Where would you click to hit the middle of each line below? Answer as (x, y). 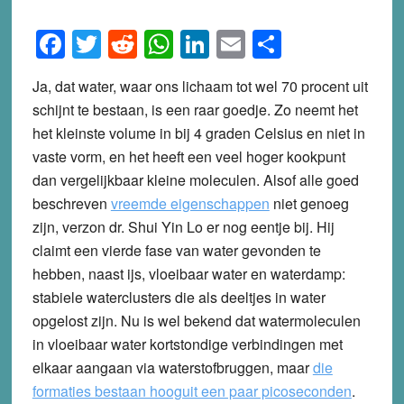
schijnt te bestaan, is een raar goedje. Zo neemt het (195, 109)
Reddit (179, 44)
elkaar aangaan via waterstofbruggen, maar (172, 367)
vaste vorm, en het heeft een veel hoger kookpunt (188, 156)
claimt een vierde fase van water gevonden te (176, 250)
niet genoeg (309, 203)
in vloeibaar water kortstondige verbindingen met (187, 344)
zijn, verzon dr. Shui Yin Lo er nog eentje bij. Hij (183, 226)
